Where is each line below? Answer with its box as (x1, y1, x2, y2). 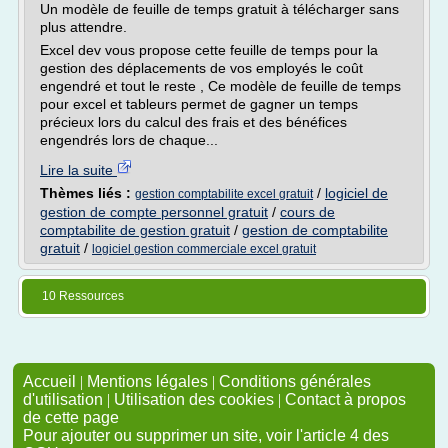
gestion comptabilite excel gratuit (135, 187, 313, 201)
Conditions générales (219, 373, 371, 390)
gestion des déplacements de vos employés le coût (40, 60, 363, 76)
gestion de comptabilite (242, 222, 388, 238)
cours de (280, 204, 335, 220)
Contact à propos (285, 391, 406, 408)
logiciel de (325, 185, 388, 201)
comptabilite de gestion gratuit (40, 222, 230, 238)
